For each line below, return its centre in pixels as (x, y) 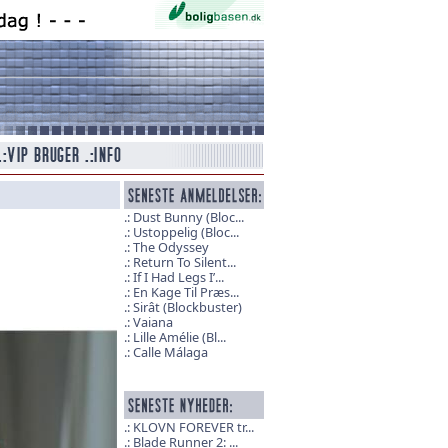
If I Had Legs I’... (178, 277)
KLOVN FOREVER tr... (193, 427)
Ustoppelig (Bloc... (185, 232)
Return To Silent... (184, 262)
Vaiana (152, 322)
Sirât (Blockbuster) (187, 307)
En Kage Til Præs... (185, 292)
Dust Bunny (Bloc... (188, 217)
